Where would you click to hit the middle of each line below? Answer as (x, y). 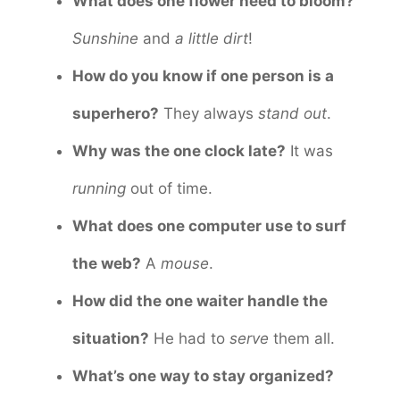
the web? (107, 263)
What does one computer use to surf (209, 225)
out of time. (169, 188)
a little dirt (212, 38)
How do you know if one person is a (203, 75)
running (99, 188)
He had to (189, 338)
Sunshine (105, 38)
